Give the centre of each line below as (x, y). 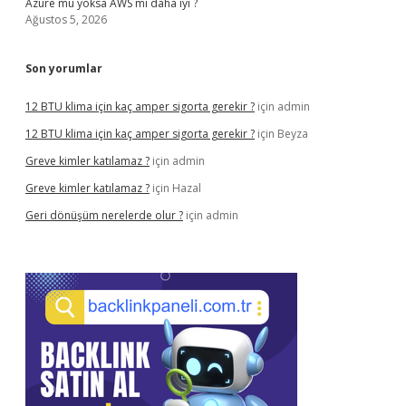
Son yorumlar (64, 68)
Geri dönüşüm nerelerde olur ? (104, 215)
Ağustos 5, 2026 (66, 19)
